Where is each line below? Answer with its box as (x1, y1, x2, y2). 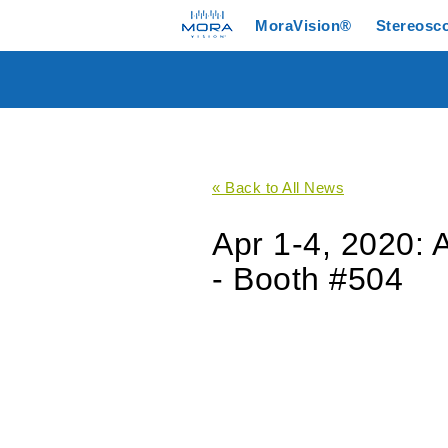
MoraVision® (255, 17, 352, 34)
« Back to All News (212, 179, 344, 196)
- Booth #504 (212, 261, 403, 297)
